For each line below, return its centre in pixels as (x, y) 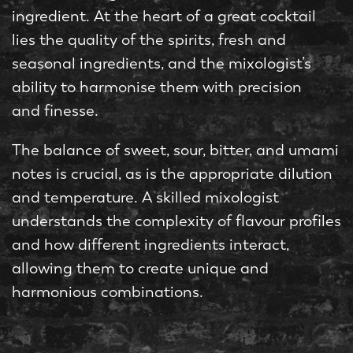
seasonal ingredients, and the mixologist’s (162, 63)
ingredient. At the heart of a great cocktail (164, 16)
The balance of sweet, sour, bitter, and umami (175, 150)
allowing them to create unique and (140, 268)
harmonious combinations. (108, 292)
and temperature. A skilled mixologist (145, 197)
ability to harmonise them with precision (157, 87)
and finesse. (55, 111)
